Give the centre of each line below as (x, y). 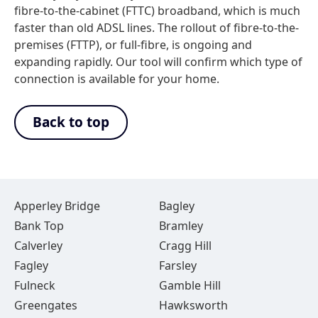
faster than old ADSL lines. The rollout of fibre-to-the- (157, 28)
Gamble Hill (190, 285)
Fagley (31, 265)
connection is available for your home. (117, 79)
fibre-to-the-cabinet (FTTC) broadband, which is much (157, 11)
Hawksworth (193, 305)
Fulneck (35, 285)
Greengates (46, 305)
